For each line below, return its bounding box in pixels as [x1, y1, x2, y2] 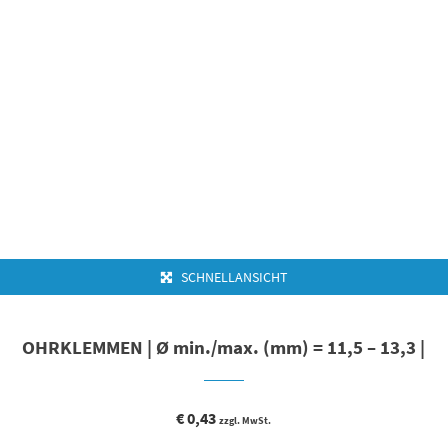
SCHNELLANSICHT [177, 267, 288, 286]
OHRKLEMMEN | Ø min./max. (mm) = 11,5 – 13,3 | [22, 335, 426, 360]
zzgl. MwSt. [219, 414, 272, 428]
